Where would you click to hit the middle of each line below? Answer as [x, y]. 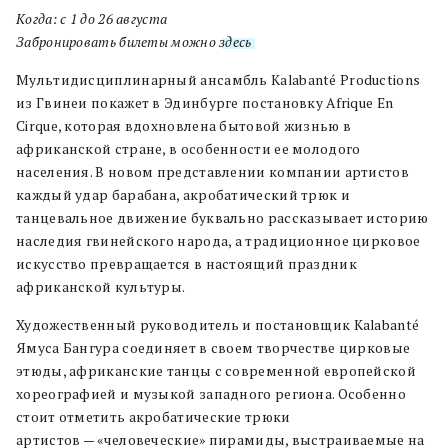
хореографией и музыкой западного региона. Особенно [211, 393]
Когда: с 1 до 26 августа [92, 18]
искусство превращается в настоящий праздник [186, 263]
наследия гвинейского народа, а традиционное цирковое [218, 240]
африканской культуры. [102, 286]
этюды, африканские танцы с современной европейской [216, 370]
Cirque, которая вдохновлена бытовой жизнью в [184, 125]
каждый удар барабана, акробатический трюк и [183, 194]
